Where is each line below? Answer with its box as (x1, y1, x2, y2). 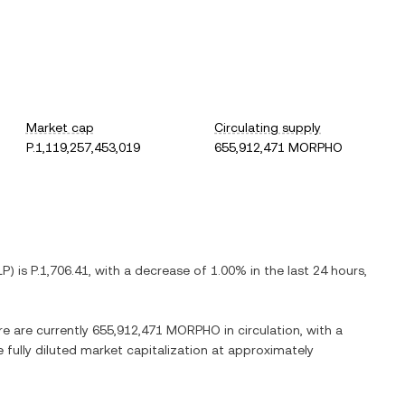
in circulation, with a (221, 323, 343, 337)
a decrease (124, 263, 190, 278)
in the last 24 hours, (247, 263, 367, 278)
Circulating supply (214, 120, 322, 135)
